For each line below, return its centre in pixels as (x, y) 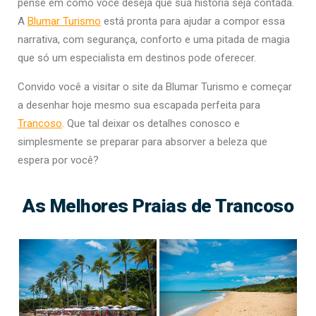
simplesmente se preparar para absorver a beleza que (142, 142)
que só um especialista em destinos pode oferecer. (137, 58)
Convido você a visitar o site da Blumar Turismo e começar (155, 87)
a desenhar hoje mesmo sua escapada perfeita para (139, 105)
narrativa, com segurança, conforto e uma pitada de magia (154, 40)
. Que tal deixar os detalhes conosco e (151, 124)
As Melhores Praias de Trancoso (158, 206)
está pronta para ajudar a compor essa (193, 22)
